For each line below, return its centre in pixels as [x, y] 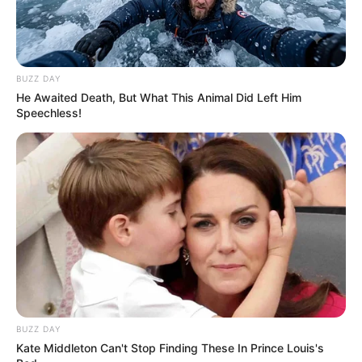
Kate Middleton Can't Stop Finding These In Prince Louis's [170, 348]
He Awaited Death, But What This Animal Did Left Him [159, 97]
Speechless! [49, 112]
